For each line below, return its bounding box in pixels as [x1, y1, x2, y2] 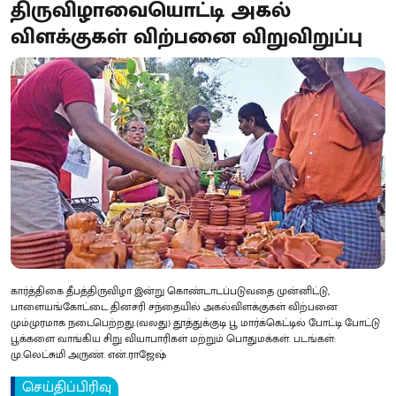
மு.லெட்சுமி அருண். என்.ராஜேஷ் [11, 345, 166, 363]
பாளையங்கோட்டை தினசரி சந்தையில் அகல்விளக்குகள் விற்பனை [11, 297, 338, 316]
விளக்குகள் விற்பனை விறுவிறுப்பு [11, 19, 362, 55]
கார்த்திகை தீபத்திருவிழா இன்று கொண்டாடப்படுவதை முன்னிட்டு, [11, 281, 330, 300]
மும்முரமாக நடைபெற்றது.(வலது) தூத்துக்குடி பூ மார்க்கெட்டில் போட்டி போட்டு [11, 313, 380, 331]
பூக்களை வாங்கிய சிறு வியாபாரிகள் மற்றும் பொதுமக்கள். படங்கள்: [11, 329, 336, 347]
